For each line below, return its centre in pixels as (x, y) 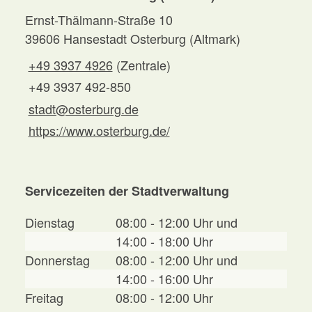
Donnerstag (57, 260)
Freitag (44, 298)
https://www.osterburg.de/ (99, 131)
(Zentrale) (143, 64)
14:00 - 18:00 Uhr (164, 241)
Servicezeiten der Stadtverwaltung (127, 191)
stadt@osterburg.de (83, 108)
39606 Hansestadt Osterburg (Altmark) (133, 38)
